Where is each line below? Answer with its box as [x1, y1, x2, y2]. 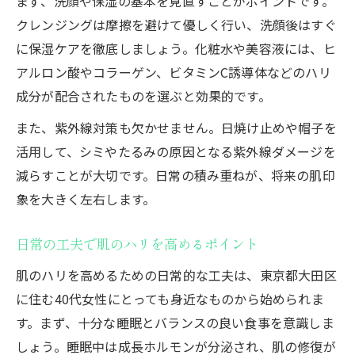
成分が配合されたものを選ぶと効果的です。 [16, 86, 271, 105]
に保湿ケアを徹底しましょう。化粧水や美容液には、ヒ [16, 38, 336, 58]
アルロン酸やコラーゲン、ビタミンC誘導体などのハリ [16, 62, 331, 82]
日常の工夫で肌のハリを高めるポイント [16, 235, 258, 254]
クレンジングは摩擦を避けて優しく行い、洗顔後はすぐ [16, 14, 337, 34]
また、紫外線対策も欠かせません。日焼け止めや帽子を [16, 117, 337, 137]
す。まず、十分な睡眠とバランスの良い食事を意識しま [16, 312, 334, 332]
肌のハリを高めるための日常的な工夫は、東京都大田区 [16, 265, 337, 284]
